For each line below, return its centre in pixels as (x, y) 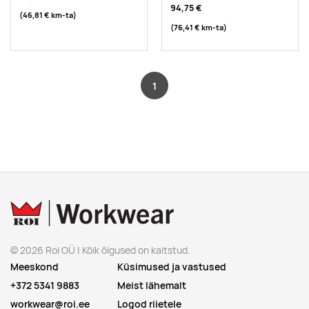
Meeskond (34, 267)
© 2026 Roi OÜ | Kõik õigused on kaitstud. (100, 251)
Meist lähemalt (152, 286)
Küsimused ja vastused (172, 267)
